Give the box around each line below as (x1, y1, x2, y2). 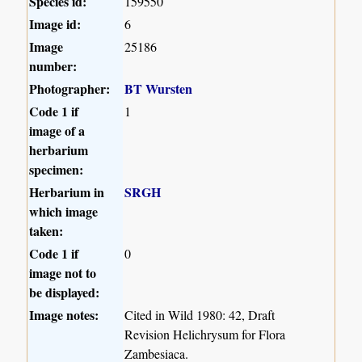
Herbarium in (29, 182, 105, 201)
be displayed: (29, 282, 100, 301)
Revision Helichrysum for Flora (124, 325, 286, 343)
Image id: (29, 14, 82, 33)
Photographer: (29, 78, 111, 98)
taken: (29, 221, 64, 240)
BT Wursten (124, 78, 193, 98)
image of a (29, 120, 86, 140)
